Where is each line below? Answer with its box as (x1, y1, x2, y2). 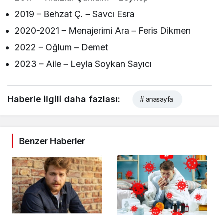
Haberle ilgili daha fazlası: (7, 93, 120, 104)
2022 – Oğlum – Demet (15, 42, 109, 52)
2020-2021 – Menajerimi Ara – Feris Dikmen (15, 25, 191, 36)
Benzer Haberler (19, 135, 85, 146)
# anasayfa (140, 94, 173, 103)
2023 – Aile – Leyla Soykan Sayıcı (15, 58, 152, 69)
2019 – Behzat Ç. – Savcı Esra (15, 8, 135, 19)
